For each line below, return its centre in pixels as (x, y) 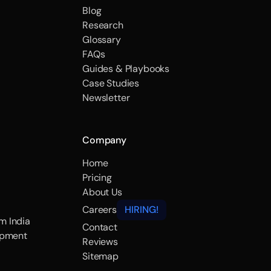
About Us (102, 192)
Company (104, 140)
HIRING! (141, 210)
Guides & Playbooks (126, 69)
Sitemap (100, 256)
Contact (100, 227)
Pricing (97, 178)
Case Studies (111, 83)
